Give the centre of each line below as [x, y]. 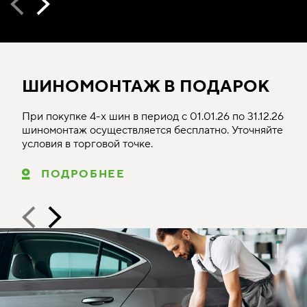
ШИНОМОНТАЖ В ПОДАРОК [146, 87]
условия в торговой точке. [87, 144]
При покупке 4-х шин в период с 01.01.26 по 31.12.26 [153, 116]
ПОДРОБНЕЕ [83, 174]
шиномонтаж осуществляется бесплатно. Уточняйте [152, 130]
